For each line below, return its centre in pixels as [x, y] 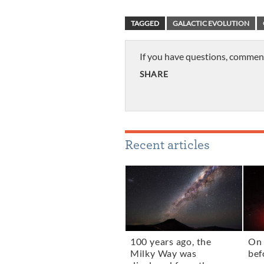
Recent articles [167, 145]
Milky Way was [163, 254]
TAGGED [145, 24]
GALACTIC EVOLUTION [211, 24]
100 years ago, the [171, 242]
